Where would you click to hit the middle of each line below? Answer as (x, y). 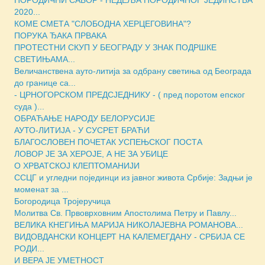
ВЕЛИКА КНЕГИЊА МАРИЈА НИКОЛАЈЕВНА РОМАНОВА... (129, 224)
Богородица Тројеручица (62, 201)
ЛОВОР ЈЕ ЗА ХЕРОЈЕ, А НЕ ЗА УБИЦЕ (91, 153)
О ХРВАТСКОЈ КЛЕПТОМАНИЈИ (77, 165)
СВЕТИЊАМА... (45, 59)
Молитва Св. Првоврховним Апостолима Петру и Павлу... (125, 213)
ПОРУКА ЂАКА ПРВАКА (60, 35)
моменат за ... (41, 189)
